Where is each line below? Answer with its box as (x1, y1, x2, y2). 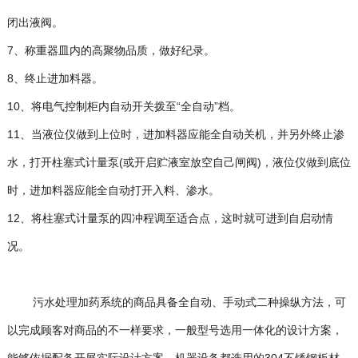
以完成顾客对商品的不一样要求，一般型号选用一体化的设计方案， (6, 324, 343, 336)
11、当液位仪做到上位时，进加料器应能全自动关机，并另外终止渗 (6, 128, 344, 141)
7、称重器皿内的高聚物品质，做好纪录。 (6, 44, 215, 57)
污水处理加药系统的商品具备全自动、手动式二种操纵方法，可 (6, 296, 346, 308)
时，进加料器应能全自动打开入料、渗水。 (6, 184, 220, 197)
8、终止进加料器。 (6, 72, 103, 85)
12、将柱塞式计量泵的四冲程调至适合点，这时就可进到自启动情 (6, 212, 333, 225)
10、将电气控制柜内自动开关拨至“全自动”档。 (6, 100, 241, 113)
